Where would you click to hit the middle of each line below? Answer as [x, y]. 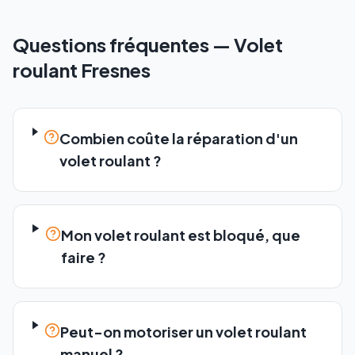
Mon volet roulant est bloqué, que [181, 235]
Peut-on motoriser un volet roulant [184, 332]
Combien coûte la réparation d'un [179, 138]
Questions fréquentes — [123, 44]
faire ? [84, 257]
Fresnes [116, 70]
